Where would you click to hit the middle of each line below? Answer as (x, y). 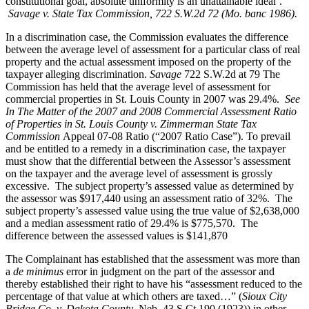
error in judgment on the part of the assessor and (169, 272)
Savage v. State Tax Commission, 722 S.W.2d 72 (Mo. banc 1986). (153, 14)
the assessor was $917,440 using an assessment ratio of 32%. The (149, 199)
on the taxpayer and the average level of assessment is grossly (139, 174)
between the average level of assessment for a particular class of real (153, 50)
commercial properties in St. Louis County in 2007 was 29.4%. (145, 99)
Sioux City (265, 297)
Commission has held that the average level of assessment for (138, 87)
